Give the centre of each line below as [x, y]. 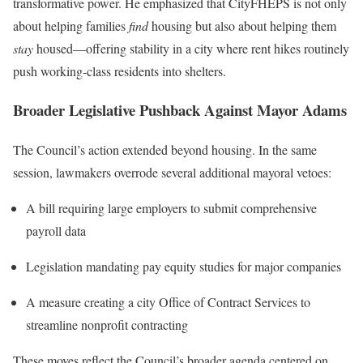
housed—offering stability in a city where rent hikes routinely [191, 48]
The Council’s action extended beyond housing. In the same [165, 149]
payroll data [56, 230]
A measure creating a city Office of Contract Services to [168, 301]
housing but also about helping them [242, 25]
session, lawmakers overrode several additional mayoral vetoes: [172, 172]
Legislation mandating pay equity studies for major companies [184, 266]
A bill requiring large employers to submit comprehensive [171, 207]
